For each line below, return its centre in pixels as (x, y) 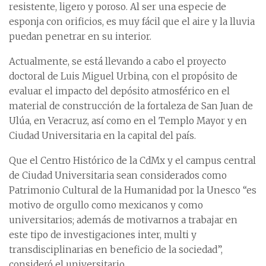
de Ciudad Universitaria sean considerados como (118, 175)
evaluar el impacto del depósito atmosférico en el (119, 91)
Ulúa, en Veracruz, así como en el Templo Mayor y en (128, 121)
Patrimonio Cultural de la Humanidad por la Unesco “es (133, 190)
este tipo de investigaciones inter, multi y (103, 235)
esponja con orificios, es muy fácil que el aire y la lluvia (132, 21)
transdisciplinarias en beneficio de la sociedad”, (116, 249)
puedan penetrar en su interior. (80, 36)
